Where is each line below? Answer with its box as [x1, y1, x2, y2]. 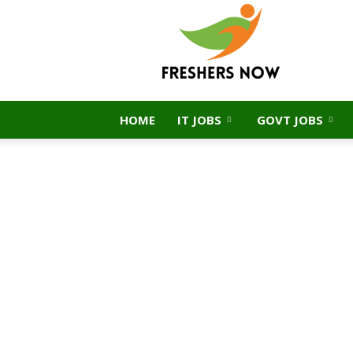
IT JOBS [177, 112, 221, 128]
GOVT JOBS [257, 112, 323, 128]
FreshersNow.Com [108, 9, 217, 27]
